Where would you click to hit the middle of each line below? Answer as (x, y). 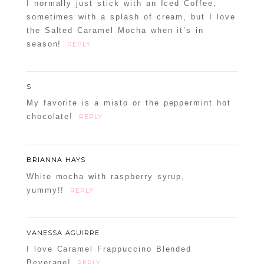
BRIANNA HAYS (56, 160)
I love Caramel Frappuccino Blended (109, 249)
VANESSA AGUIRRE (63, 233)
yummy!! (45, 190)
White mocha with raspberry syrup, (106, 177)
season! (44, 44)
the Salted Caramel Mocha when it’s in (115, 31)
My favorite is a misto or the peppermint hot (128, 103)
